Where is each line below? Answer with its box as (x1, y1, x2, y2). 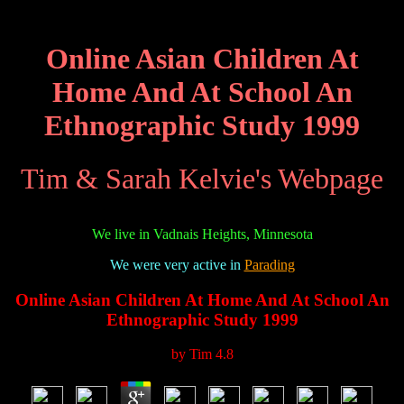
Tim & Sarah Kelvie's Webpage (21, 161, 383, 195)
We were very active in (109, 256, 244, 272)
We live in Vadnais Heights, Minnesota (91, 225, 313, 242)
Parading (243, 256, 295, 272)
